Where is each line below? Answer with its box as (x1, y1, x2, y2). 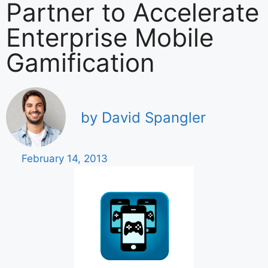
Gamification (6, 47, 155, 78)
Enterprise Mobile (6, 22, 214, 53)
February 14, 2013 (22, 153, 108, 165)
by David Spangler (81, 109, 206, 126)
